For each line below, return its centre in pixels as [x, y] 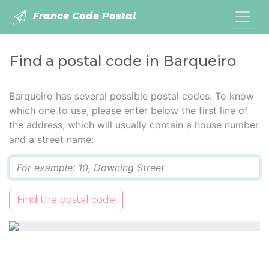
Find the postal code [66, 200]
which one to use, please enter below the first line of [128, 110]
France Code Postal [83, 16]
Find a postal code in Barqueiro [122, 61]
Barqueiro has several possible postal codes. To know [131, 96]
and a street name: [51, 139]
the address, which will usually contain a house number [134, 125]
